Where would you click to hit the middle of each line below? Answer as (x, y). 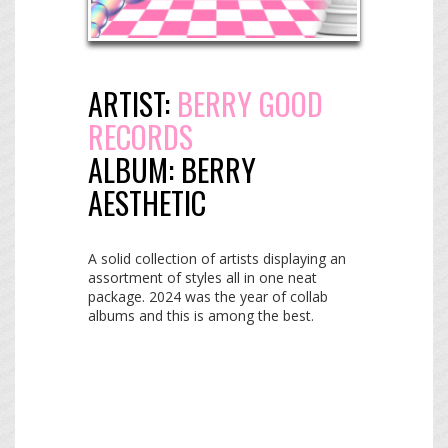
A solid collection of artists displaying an (217, 259)
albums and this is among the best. (201, 316)
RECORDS (140, 137)
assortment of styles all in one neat (202, 278)
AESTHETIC (147, 203)
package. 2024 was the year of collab (208, 297)
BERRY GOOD (250, 104)
